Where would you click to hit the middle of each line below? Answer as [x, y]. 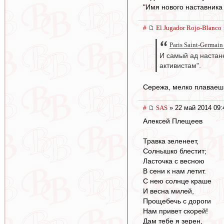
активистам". [180, 66]
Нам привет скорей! [175, 211]
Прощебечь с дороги [177, 201]
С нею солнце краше [177, 181]
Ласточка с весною [174, 161]
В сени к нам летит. [174, 171]
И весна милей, [168, 191]
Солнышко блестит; [175, 151]
